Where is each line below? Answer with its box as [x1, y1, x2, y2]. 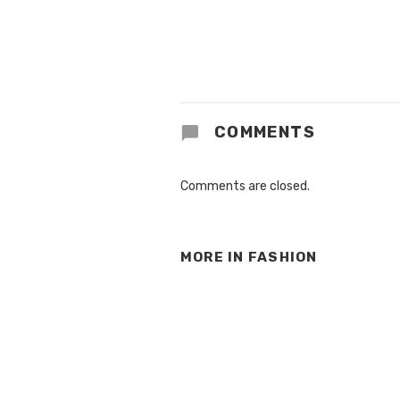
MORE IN [180, 248, 248, 265]
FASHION [247, 248, 318, 265]
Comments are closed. [180, 178, 310, 194]
